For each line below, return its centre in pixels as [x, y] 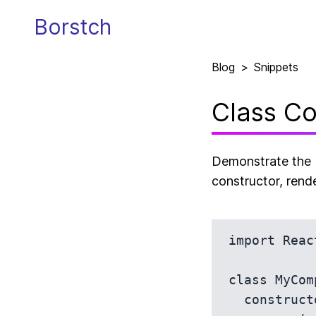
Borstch [73, 26]
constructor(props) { [236, 299]
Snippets [276, 67]
